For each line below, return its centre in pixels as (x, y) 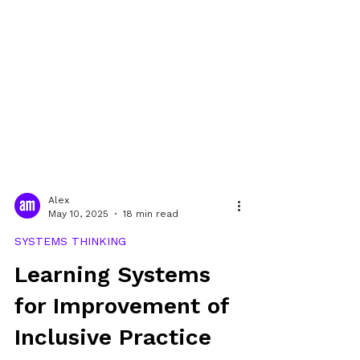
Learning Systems (112, 303)
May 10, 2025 (78, 242)
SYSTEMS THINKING (70, 270)
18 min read (151, 242)
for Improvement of (122, 335)
